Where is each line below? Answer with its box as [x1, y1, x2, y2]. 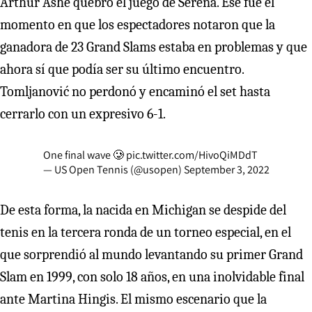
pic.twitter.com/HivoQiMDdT [125, 147, 258, 162]
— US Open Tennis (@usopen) [42, 162, 184, 177]
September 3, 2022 [183, 162, 270, 177]
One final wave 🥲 [42, 147, 126, 162]
